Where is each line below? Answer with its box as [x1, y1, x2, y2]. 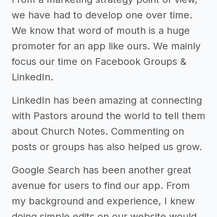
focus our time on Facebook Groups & [12, 56, 186, 68]
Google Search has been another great [12, 164, 191, 176]
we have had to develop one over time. [12, 9, 192, 21]
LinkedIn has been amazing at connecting [12, 94, 202, 107]
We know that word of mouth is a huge [12, 25, 190, 37]
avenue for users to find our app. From [12, 180, 190, 192]
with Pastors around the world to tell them [12, 110, 205, 122]
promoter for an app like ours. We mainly [12, 40, 201, 52]
